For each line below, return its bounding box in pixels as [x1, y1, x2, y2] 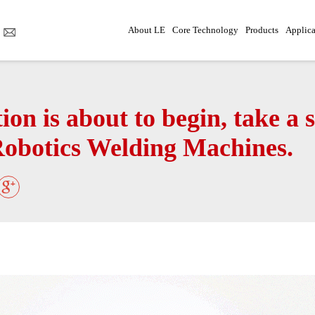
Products [245, 25, 278, 35]
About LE [127, 25, 165, 35]
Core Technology [172, 25, 238, 35]
